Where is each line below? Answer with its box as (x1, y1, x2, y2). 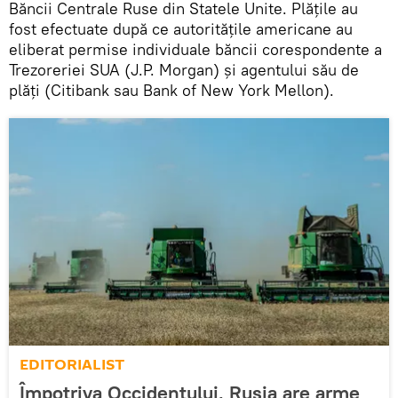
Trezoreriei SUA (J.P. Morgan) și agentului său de (9, 59, 359, 80)
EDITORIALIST (20, 353, 124, 376)
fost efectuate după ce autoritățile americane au (9, 18, 353, 39)
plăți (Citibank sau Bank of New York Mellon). (9, 79, 334, 100)
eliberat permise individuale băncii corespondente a (9, 38, 382, 60)
